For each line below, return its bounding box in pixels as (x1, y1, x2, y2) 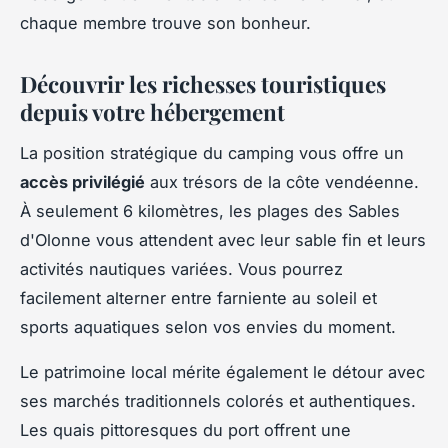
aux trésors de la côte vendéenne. (145, 171, 419, 192)
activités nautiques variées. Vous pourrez (20, 258, 343, 279)
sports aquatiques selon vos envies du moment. (20, 316, 396, 337)
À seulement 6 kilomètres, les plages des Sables (20, 200, 400, 221)
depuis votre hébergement (20, 96, 285, 127)
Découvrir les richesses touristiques (20, 68, 386, 99)
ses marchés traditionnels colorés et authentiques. (20, 390, 416, 411)
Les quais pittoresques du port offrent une (20, 419, 351, 440)
